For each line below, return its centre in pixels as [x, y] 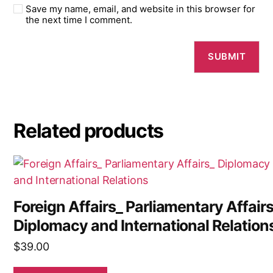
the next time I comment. [79, 19]
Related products [89, 130]
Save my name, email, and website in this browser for [141, 9]
